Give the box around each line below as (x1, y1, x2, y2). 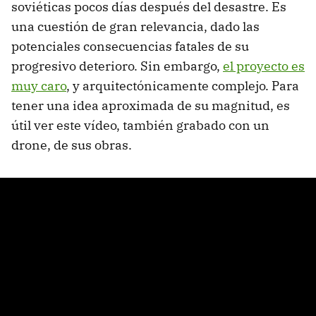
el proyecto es (223, 58, 305, 75)
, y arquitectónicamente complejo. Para (66, 78, 299, 95)
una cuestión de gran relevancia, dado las (11, 18, 260, 35)
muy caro (11, 78, 66, 95)
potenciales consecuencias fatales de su (11, 38, 249, 55)
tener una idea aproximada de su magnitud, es (11, 97, 290, 114)
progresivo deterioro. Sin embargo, (11, 58, 223, 75)
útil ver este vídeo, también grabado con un (11, 117, 269, 134)
